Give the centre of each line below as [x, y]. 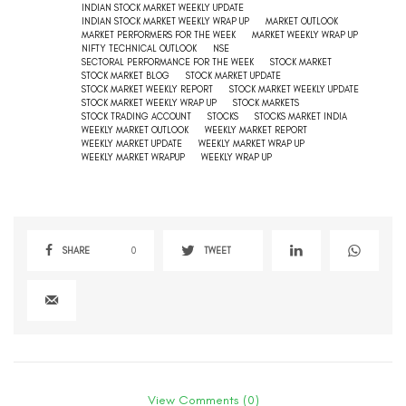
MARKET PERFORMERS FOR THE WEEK [159, 35]
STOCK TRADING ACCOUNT [136, 117]
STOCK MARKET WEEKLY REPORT [147, 90]
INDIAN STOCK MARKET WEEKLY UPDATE [163, 8]
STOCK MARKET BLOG [126, 76]
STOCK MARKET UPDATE [233, 76]
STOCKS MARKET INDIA [301, 117]
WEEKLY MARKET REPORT [256, 130]
